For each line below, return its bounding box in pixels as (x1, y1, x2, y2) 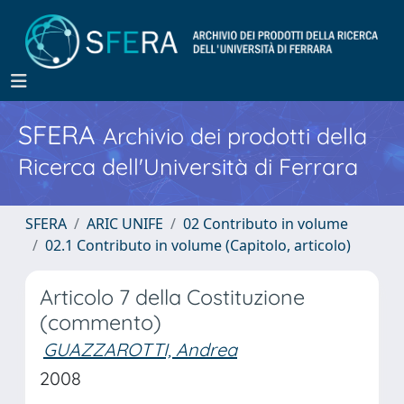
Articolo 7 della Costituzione (40, 284, 305, 310)
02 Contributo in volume (183, 214, 348, 234)
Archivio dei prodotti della (103, 122, 367, 150)
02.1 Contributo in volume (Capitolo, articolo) (45, 235, 351, 255)
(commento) (40, 309, 161, 335)
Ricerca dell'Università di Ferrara (18, 152, 358, 180)
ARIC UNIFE (87, 214, 163, 234)
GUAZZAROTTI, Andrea (43, 338, 237, 361)
